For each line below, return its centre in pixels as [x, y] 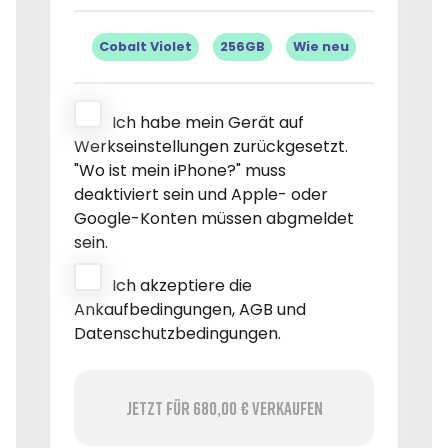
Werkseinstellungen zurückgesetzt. [211, 146]
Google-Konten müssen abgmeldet [214, 218]
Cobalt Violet [145, 46]
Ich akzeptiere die [182, 285]
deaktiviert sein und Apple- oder [201, 194]
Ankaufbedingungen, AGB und [190, 309]
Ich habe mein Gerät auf [208, 122]
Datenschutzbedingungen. [177, 333]
